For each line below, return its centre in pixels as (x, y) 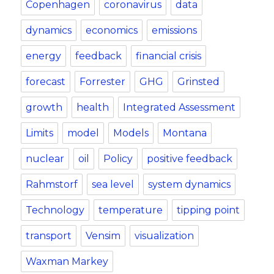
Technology (55, 210)
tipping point (209, 210)
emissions (175, 31)
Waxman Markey (67, 262)
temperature (131, 210)
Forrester (103, 82)
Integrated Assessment (180, 108)
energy (44, 56)
